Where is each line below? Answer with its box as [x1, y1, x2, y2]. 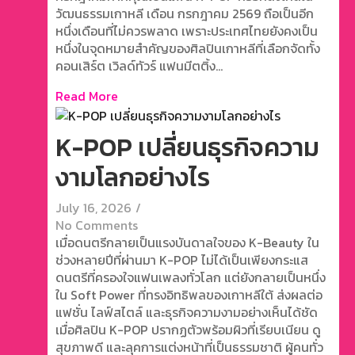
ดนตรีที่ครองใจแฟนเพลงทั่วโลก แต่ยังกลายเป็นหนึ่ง [55, 267, 326, 287]
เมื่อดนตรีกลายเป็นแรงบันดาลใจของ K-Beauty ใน [55, 232, 319, 252]
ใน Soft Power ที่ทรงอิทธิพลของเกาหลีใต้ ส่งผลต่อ [55, 284, 323, 304]
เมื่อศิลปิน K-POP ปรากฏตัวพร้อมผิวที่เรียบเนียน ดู [55, 319, 321, 339]
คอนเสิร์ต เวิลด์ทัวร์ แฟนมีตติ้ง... [55, 56, 223, 76]
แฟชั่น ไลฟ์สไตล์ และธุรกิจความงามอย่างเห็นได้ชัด [55, 302, 318, 322]
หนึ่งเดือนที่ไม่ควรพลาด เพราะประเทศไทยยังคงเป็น [55, 21, 318, 41]
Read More [55, 86, 118, 106]
